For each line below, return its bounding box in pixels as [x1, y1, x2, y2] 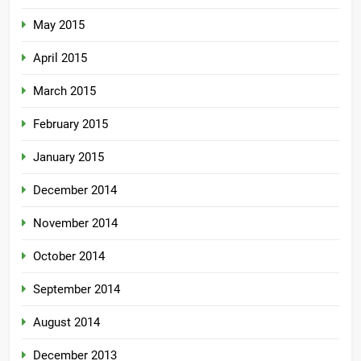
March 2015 [33, 84, 96, 99]
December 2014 [33, 183, 117, 198]
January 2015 [33, 150, 104, 165]
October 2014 [33, 249, 105, 264]
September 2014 [33, 282, 120, 297]
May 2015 [33, 18, 85, 33]
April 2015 [33, 51, 87, 66]
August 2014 [33, 315, 100, 330]
